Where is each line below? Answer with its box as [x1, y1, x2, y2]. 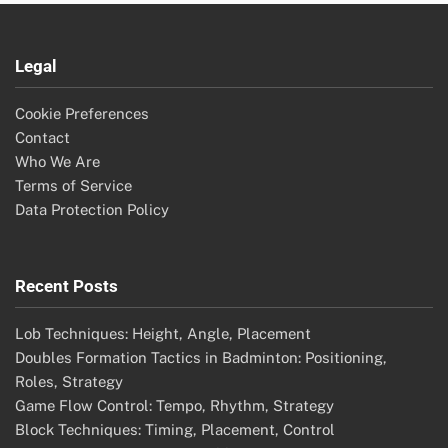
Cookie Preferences [15, 104, 149, 122]
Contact [15, 128, 70, 146]
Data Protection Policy [15, 200, 169, 218]
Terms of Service [15, 176, 132, 194]
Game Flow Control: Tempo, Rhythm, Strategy [15, 396, 334, 414]
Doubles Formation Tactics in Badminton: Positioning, [15, 348, 387, 366]
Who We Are [15, 152, 100, 170]
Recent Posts [15, 275, 118, 296]
